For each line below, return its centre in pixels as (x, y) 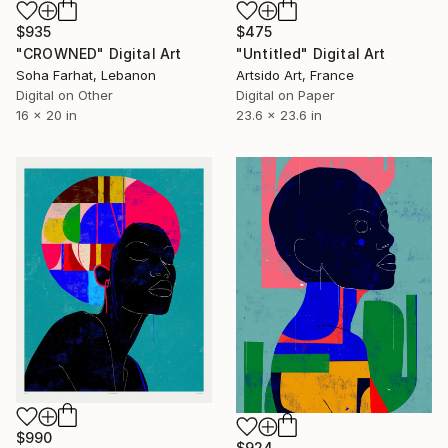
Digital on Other (64, 95)
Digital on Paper (285, 95)
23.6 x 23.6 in (279, 115)
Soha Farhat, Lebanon (86, 75)
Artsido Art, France (295, 75)
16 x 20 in (46, 115)
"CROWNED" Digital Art (99, 53)
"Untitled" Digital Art (311, 53)
